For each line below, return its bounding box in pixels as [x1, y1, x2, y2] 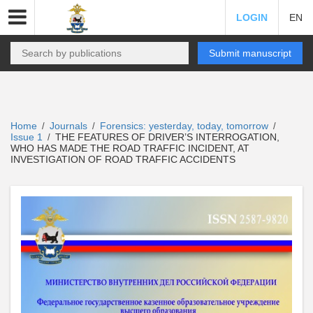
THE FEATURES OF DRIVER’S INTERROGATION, [52, 131, 279, 143]
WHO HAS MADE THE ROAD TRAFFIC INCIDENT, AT [10, 143, 249, 154]
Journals [50, 120, 87, 131]
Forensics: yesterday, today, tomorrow [100, 120, 271, 131]
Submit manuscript [209, 48, 291, 59]
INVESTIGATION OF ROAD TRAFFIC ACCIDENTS [10, 154, 235, 165]
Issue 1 [10, 131, 45, 143]
